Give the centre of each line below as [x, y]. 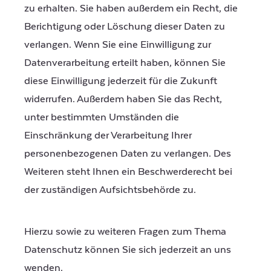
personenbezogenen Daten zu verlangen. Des [128, 153]
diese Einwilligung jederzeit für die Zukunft [121, 81]
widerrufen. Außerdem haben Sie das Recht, [123, 99]
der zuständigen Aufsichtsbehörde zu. [110, 190]
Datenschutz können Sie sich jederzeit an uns [128, 250]
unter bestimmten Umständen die [102, 117]
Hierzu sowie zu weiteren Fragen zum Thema [125, 232]
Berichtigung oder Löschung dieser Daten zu [125, 26]
